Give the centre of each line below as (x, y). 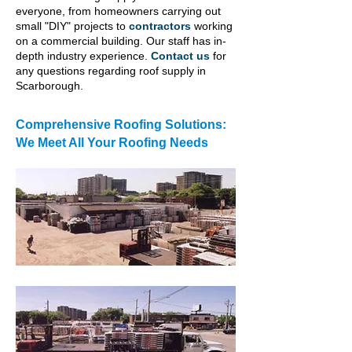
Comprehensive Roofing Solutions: (121, 125)
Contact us (180, 56)
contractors (160, 26)
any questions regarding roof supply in (111, 71)
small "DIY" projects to (72, 26)
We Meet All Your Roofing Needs (114, 143)
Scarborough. (53, 86)
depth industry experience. (83, 56)
